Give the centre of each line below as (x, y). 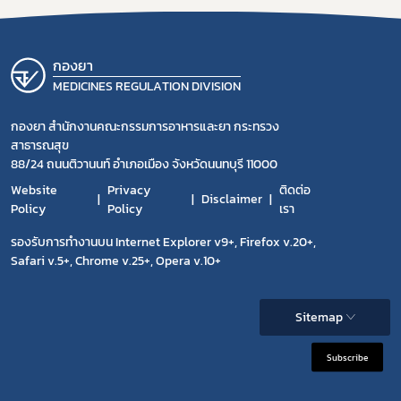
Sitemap (319, 317)
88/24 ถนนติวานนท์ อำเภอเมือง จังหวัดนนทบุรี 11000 (144, 164)
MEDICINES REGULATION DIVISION (147, 86)
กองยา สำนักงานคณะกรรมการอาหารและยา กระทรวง (145, 126)
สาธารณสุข (40, 145)
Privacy (129, 190)
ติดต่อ (294, 190)
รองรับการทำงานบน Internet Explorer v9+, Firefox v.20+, (163, 242)
